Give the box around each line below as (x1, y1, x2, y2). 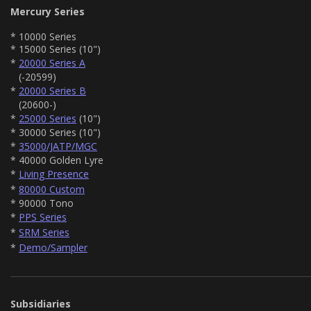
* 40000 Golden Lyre (10, 153, 103, 167)
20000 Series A (19, 56, 85, 69)
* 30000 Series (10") (10, 125, 101, 139)
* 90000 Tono (10, 196, 74, 210)
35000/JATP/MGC (19, 139, 97, 153)
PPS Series (19, 210, 67, 224)
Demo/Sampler (19, 240, 87, 254)
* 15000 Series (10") (10, 42, 101, 56)
